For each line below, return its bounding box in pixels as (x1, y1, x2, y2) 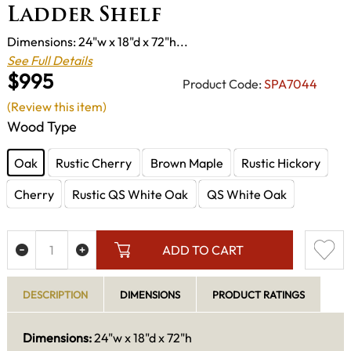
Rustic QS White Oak (72, 186, 189, 202)
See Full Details (7, 52, 92, 69)
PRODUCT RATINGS (212, 288, 305, 301)
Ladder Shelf (7, 6, 162, 27)
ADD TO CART (161, 241, 244, 258)
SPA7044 (264, 75, 317, 92)
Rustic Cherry (56, 154, 132, 171)
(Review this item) (7, 98, 107, 114)
